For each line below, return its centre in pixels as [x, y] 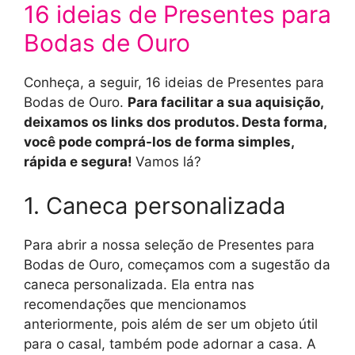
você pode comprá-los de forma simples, [159, 142]
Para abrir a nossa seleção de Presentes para [169, 244]
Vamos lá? [168, 162]
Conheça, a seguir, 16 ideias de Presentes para [174, 83]
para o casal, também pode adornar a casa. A [170, 344]
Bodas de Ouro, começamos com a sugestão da [177, 264]
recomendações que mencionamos [135, 304]
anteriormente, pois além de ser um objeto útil [171, 324]
